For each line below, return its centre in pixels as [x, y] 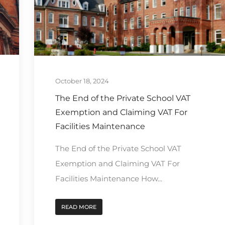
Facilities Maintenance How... [108, 178]
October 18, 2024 [82, 81]
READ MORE [79, 207]
